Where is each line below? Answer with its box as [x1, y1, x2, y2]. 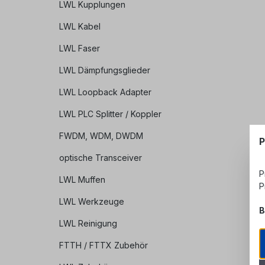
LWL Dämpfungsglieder [59, 65, 150, 76]
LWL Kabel [59, 21, 101, 32]
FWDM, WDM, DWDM [59, 131, 143, 141]
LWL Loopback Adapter [59, 87, 151, 98]
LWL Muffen [59, 174, 105, 185]
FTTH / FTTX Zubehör [59, 240, 148, 251]
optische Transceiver [59, 153, 142, 163]
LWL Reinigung [59, 218, 117, 229]
